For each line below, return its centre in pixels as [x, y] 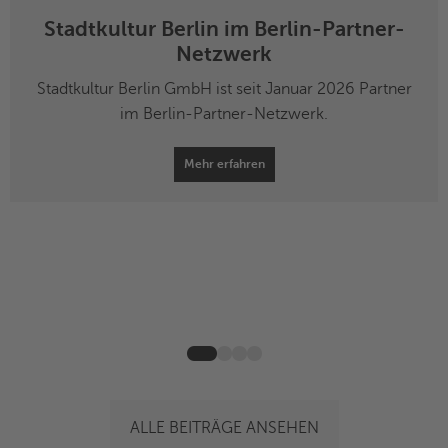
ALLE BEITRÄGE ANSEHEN [224, 427]
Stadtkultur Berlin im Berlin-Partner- [224, 28]
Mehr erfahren [224, 163]
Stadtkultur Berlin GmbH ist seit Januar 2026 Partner [224, 88]
